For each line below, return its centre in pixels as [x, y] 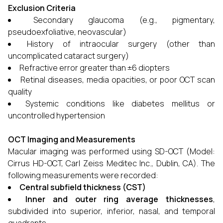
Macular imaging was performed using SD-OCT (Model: [111, 151]
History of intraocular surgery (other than [121, 44]
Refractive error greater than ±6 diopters [95, 68]
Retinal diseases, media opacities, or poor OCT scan [117, 80]
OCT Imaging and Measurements [72, 139]
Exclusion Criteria [42, 8]
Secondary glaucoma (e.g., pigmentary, [124, 20]
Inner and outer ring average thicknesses [119, 199]
